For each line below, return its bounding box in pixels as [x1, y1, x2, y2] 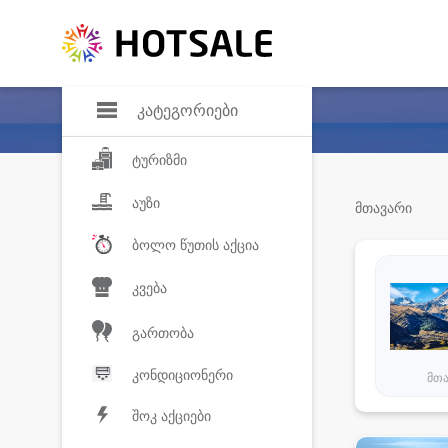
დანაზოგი [240, 2, 315, 21]
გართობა [132, 324, 194, 341]
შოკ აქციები [132, 408, 211, 425]
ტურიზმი [132, 151, 187, 168]
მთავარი [354, 200, 412, 217]
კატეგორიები [137, 101, 238, 121]
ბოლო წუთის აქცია [132, 237, 259, 254]
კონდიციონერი [132, 367, 233, 384]
